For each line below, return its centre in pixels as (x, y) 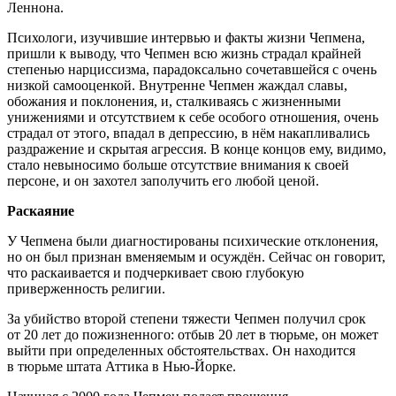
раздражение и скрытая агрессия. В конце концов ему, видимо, (197, 148)
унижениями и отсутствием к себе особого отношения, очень (193, 117)
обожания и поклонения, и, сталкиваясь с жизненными (174, 101)
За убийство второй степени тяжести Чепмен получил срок (187, 318)
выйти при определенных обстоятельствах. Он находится (181, 350)
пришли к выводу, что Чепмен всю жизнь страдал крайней (184, 53)
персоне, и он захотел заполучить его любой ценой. (163, 180)
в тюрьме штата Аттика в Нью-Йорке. (122, 366)
